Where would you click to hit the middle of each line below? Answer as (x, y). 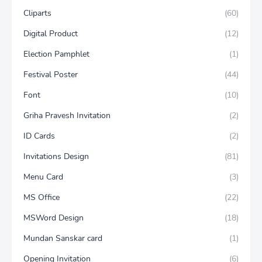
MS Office (42, 198)
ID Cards (39, 136)
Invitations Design (56, 157)
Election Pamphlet (56, 54)
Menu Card (43, 177)
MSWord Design (54, 218)
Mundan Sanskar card (63, 239)
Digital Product (51, 34)
